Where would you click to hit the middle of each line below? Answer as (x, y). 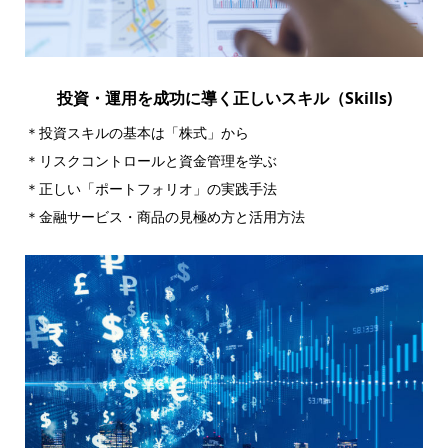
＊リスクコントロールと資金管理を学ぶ (150, 161)
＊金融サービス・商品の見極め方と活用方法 (164, 217)
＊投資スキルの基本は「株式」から (136, 133)
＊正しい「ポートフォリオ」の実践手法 (150, 189)
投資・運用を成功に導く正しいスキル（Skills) (224, 98)
